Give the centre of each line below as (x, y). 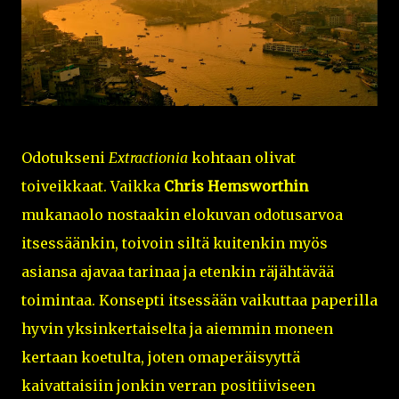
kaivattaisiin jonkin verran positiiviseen (168, 386)
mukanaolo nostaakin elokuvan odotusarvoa (182, 215)
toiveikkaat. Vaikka (93, 187)
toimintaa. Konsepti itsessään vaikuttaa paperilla (199, 301)
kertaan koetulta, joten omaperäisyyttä (161, 358)
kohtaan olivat (242, 158)
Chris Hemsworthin (236, 187)
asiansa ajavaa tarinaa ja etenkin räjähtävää (178, 272)
